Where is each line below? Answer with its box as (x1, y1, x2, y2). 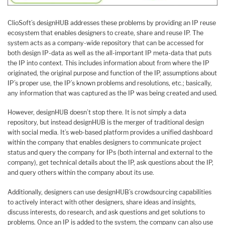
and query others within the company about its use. (8, 169, 154, 177)
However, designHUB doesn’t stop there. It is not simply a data (8, 108, 186, 117)
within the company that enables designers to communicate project (8, 139, 201, 147)
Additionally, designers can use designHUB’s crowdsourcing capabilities (8, 188, 211, 196)
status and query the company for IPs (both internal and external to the (8, 149, 212, 157)
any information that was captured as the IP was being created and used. (8, 89, 217, 97)
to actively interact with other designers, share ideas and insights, (8, 198, 196, 206)
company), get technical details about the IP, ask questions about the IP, (8, 159, 213, 167)
